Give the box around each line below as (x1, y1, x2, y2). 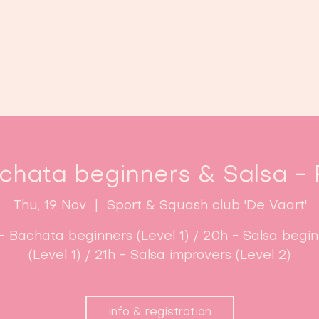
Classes (110, 77, 182, 95)
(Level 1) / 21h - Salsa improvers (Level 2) (28, 249, 291, 262)
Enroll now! (196, 77, 296, 95)
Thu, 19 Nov (12, 199, 86, 212)
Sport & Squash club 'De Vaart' (106, 199, 307, 212)
